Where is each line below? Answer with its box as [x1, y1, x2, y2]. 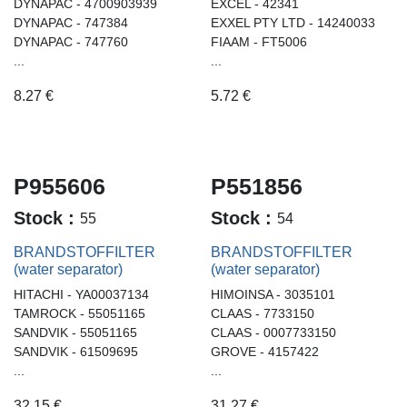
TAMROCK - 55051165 [14, 306, 145, 322]
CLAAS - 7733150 [210, 306, 314, 322]
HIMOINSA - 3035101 [210, 287, 335, 303]
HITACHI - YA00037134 [14, 287, 149, 303]
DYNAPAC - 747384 [14, 15, 128, 30]
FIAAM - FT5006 [210, 34, 307, 49]
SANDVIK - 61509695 [14, 344, 138, 360]
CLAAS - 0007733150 [210, 325, 336, 341]
